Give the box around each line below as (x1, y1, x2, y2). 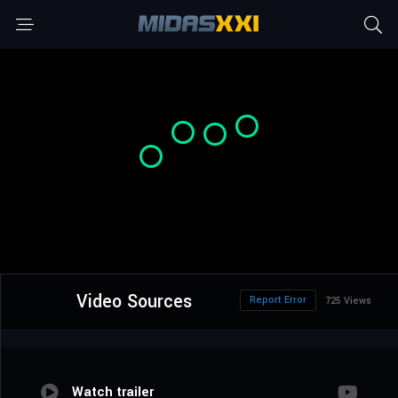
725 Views (325, 294, 371, 308)
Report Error (250, 293, 306, 307)
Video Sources (76, 289, 192, 315)
